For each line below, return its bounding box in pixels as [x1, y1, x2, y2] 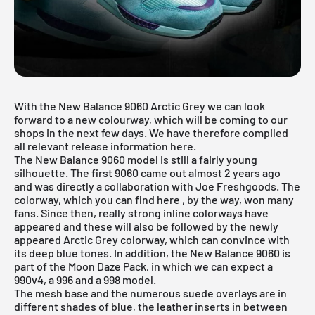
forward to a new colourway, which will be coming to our [14, 112, 288, 126]
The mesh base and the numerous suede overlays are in [14, 285, 287, 300]
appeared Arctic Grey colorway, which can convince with [14, 232, 290, 246]
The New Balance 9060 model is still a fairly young [14, 152, 257, 166]
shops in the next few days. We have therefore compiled [14, 125, 288, 139]
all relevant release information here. [14, 139, 196, 153]
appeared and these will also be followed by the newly [14, 219, 278, 233]
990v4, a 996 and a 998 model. [14, 272, 156, 286]
